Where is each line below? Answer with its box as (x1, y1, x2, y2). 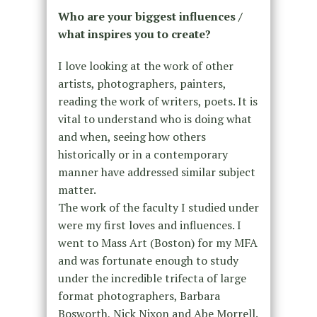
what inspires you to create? (57, 25, 211, 42)
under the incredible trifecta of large (57, 270, 246, 286)
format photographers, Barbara (57, 287, 220, 304)
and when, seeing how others (57, 128, 206, 144)
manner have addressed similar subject (57, 163, 255, 180)
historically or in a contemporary (57, 146, 228, 162)
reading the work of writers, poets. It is (57, 93, 258, 109)
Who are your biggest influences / (57, 8, 243, 24)
